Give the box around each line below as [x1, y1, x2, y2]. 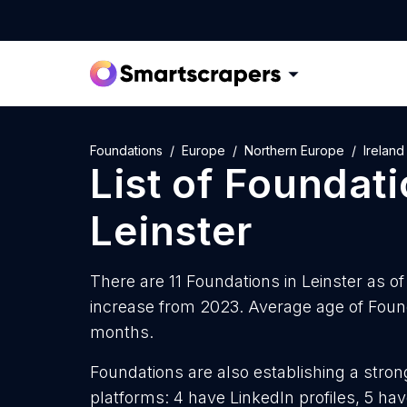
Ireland [363, 143, 404, 158]
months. [90, 323, 154, 342]
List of [90, 159, 224, 208]
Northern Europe [244, 143, 344, 158]
